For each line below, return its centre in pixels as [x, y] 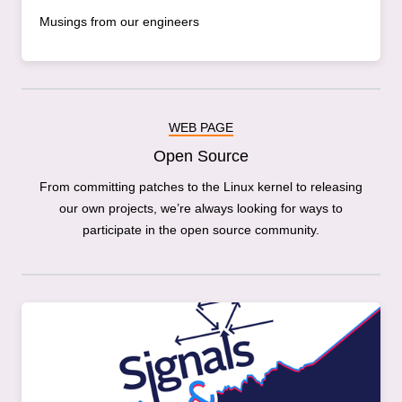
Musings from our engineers [119, 22]
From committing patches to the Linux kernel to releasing [201, 187]
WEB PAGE [201, 128]
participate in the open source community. [201, 230]
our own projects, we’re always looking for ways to [201, 209]
